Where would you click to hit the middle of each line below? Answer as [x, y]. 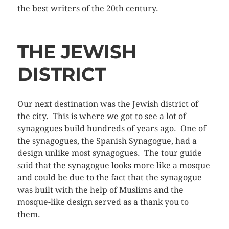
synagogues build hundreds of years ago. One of [111, 129]
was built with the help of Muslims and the [100, 190]
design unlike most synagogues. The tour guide [109, 153]
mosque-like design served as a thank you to [103, 202]
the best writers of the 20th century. [88, 9]
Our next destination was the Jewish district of [108, 104]
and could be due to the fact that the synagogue [109, 178]
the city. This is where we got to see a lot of [101, 117]
